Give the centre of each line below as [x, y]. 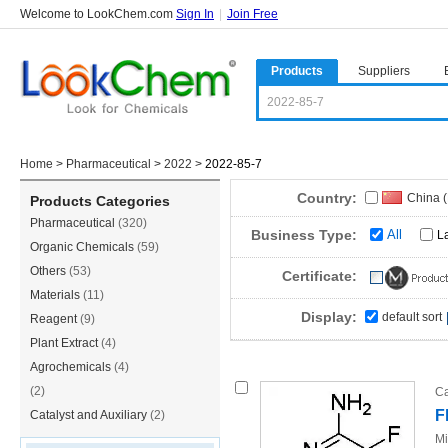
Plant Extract [65, 343]
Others [49, 271]
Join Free [252, 14]
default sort [412, 317]
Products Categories [100, 201]
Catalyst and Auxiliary [90, 415]
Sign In [195, 14]
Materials [56, 295]
